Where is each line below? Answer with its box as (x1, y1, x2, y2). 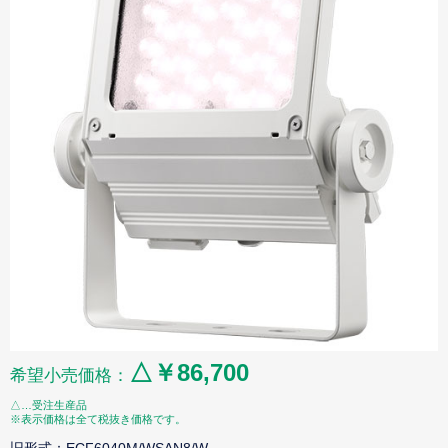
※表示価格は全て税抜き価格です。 (10, 413, 186, 426)
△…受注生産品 (10, 399, 87, 412)
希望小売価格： (10, 366, 129, 386)
